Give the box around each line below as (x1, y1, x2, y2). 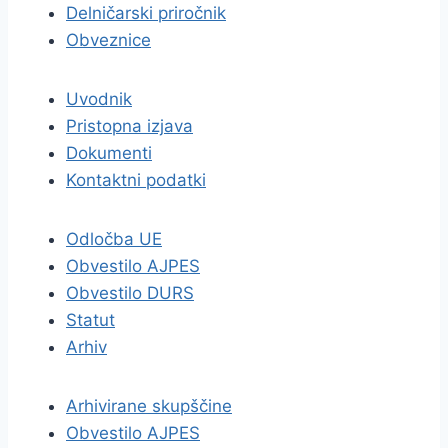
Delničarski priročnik (66, 3, 226, 23)
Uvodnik (66, 89, 132, 109)
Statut (66, 310, 115, 330)
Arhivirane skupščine (66, 396, 232, 416)
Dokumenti (66, 143, 152, 163)
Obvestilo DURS (66, 283, 194, 303)
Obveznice (66, 30, 151, 50)
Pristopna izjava (66, 116, 193, 136)
